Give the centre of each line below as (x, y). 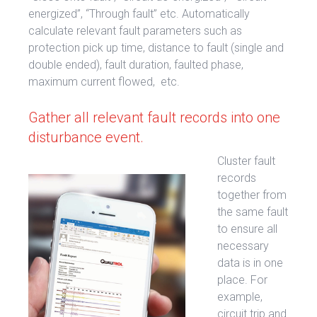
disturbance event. (86, 137)
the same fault (253, 212)
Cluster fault (246, 161)
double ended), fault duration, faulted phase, (136, 64)
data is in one (250, 263)
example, (240, 296)
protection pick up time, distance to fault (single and (156, 47)
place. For (242, 279)
